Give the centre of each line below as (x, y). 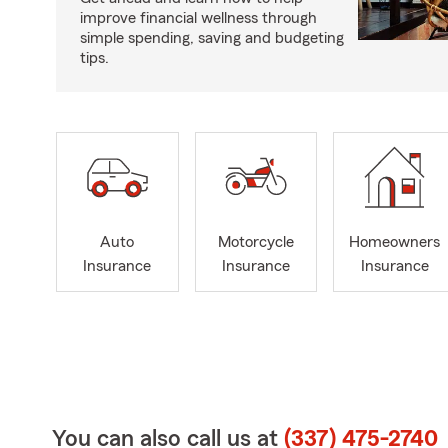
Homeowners (395, 242)
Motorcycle (255, 242)
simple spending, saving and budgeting (212, 37)
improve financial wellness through (198, 17)
